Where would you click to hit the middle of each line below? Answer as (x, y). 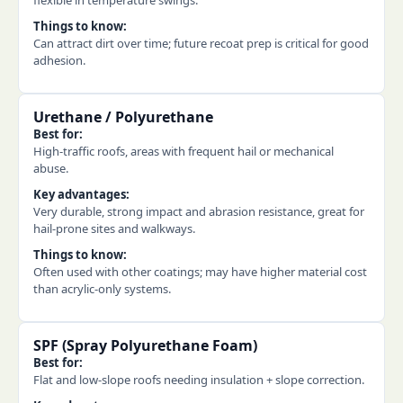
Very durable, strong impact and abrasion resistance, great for (199, 211)
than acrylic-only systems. (102, 289)
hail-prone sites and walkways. (114, 228)
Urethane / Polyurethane (123, 117)
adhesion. (59, 60)
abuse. (51, 168)
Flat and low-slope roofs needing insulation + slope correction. (199, 380)
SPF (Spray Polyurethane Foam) (145, 345)
